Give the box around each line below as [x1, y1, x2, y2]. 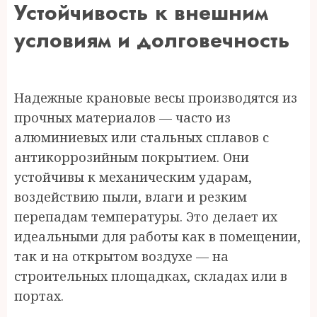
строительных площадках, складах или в [14, 267, 287, 284]
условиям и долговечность [14, 25, 290, 55]
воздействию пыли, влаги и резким [14, 188, 247, 205]
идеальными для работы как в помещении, [14, 228, 301, 245]
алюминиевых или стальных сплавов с [14, 129, 269, 146]
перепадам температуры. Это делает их [14, 208, 277, 225]
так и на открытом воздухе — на [14, 248, 229, 265]
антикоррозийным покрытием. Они [14, 149, 249, 166]
